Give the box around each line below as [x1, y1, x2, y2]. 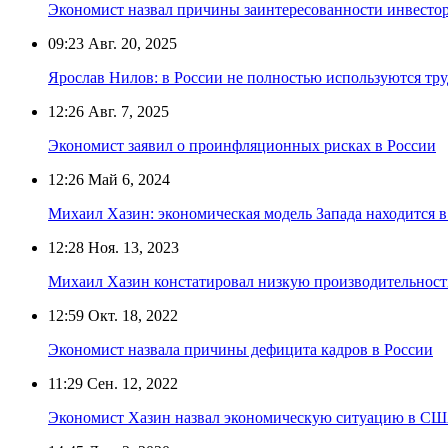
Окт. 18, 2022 [84, 306, 178, 324]
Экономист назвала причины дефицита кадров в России [48, 340, 433, 358]
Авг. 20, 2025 [84, 34, 177, 52]
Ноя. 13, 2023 [84, 238, 179, 256]
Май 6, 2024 [84, 170, 170, 188]
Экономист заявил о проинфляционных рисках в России [48, 136, 436, 154]
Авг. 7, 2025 [84, 102, 169, 120]
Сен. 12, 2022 [83, 374, 178, 392]
